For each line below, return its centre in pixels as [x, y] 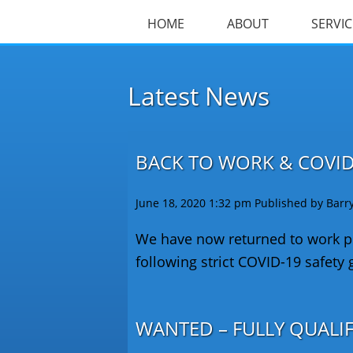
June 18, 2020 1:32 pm [193, 203]
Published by [290, 203]
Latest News [199, 96]
